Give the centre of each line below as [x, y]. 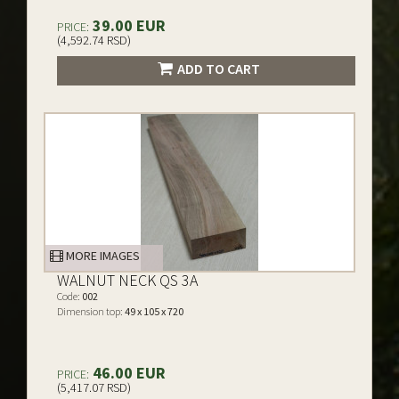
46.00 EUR [127, 373]
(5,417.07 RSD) [94, 387]
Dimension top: [90, 311]
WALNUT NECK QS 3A [127, 280]
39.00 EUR [127, 25]
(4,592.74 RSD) [94, 40]
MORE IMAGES [102, 256]
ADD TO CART [218, 69]
